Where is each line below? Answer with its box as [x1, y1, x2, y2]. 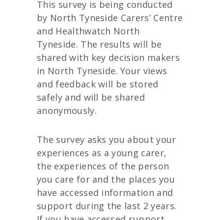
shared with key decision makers [37, 52, 180, 63]
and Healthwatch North [37, 25, 140, 37]
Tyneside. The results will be [37, 38, 162, 50]
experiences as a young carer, [37, 146, 167, 159]
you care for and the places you [37, 173, 175, 185]
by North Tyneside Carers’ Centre [37, 12, 183, 24]
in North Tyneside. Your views [37, 65, 167, 77]
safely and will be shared [37, 91, 145, 103]
